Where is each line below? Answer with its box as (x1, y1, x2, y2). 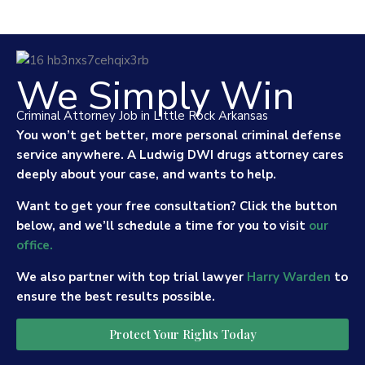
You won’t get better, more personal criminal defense (16, 127, 341, 143)
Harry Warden (247, 269, 331, 285)
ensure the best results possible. (16, 288, 215, 305)
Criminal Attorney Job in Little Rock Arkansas (16, 108, 268, 124)
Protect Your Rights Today (108, 326, 257, 342)
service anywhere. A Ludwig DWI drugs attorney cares (16, 147, 344, 163)
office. (16, 237, 53, 253)
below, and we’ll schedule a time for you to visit (16, 218, 309, 234)
